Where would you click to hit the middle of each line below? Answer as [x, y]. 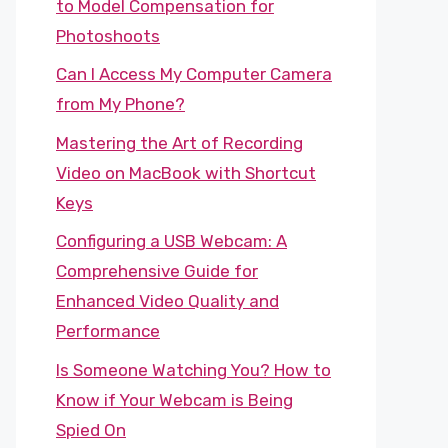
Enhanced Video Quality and [167, 301]
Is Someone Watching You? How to [193, 369]
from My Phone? [120, 104]
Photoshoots [108, 35]
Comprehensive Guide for [157, 271]
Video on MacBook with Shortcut [186, 172]
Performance [108, 331]
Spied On [91, 429]
